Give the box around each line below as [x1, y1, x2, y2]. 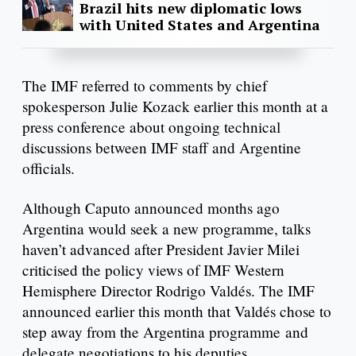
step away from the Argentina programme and [22, 321, 308, 342]
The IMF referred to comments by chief [22, 75, 267, 96]
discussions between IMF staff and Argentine [22, 137, 301, 158]
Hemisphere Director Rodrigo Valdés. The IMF [22, 280, 315, 300]
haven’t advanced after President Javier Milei [22, 238, 300, 259]
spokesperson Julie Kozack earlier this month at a [22, 96, 328, 117]
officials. [22, 158, 83, 179]
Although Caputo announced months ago [22, 197, 280, 218]
